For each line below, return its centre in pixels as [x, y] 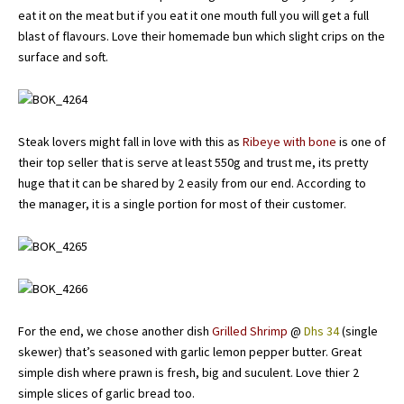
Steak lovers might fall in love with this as [130, 141]
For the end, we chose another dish [115, 331]
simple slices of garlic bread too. [106, 393]
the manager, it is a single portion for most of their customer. [184, 203]
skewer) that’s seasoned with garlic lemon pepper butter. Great [190, 351]
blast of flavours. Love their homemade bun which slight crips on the [202, 36]
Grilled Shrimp [250, 331]
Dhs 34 [321, 331]
